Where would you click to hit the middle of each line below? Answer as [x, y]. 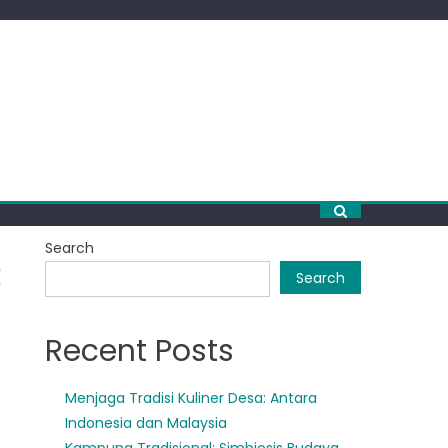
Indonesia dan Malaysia [146, 423]
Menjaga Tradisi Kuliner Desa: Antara [191, 398]
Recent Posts [140, 351]
